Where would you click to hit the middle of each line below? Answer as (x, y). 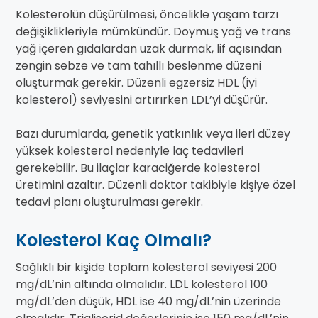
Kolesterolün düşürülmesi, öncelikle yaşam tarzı (147, 15)
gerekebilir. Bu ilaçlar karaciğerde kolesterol (138, 168)
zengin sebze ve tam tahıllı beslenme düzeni (138, 66)
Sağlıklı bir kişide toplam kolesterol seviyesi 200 (146, 268)
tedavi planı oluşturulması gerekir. (109, 202)
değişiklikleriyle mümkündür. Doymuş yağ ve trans (153, 32)
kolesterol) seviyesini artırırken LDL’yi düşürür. (142, 100)
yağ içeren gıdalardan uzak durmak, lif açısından (149, 49)
